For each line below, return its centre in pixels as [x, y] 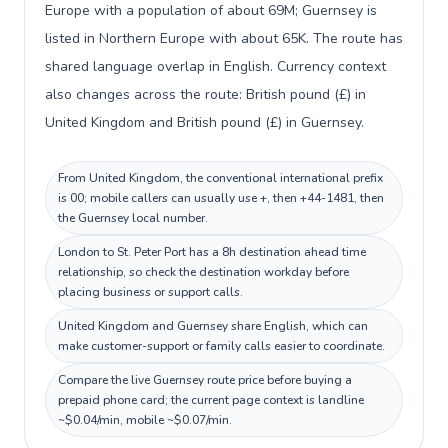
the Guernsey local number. [133, 218]
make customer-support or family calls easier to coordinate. [221, 346]
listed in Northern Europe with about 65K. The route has [224, 38]
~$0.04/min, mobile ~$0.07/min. [145, 420]
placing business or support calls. [150, 292]
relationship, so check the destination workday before [203, 272]
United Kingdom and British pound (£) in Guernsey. [204, 122]
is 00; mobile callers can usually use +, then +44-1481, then [221, 198]
